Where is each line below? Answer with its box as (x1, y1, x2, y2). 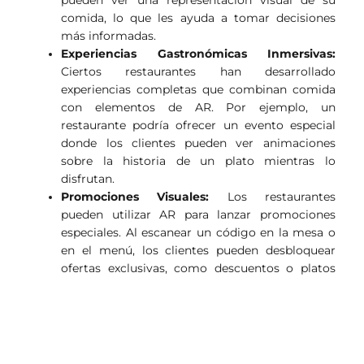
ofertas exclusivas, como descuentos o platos (61, 261, 336, 275)
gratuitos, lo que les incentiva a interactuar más (61, 279, 336, 292)
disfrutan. (61, 171, 115, 185)
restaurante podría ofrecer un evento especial (61, 118, 336, 132)
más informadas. (61, 28, 157, 42)
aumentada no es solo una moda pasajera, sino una (28, 341, 336, 355)
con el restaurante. (61, 297, 167, 310)
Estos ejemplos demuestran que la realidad (28, 325, 336, 339)
